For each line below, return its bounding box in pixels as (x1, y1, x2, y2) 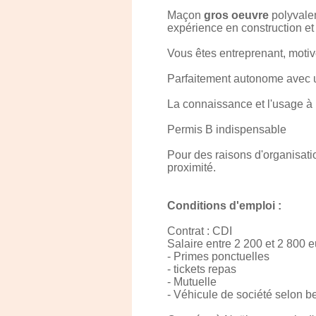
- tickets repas (167, 263, 236, 275)
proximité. (167, 162, 216, 174)
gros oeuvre (204, 9, 269, 21)
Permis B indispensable (167, 123, 286, 135)
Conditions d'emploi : (167, 200, 281, 212)
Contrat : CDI (167, 225, 232, 237)
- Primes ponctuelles (167, 250, 269, 262)
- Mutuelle (167, 276, 217, 288)
